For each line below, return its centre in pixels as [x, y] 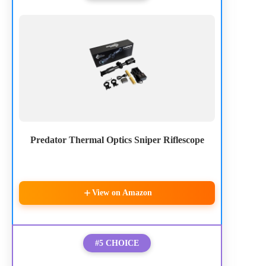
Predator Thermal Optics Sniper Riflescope [117, 140]
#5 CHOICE [117, 243]
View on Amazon [122, 193]
